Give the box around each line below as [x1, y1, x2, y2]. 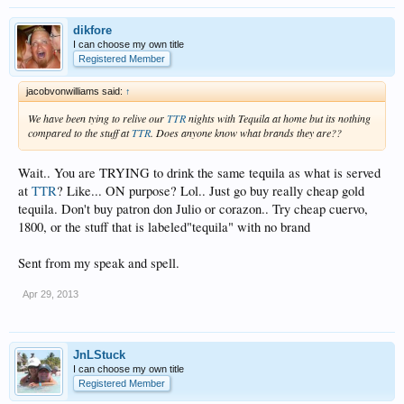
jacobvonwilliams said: [26, 86, 125, 96]
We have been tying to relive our [28, 111, 167, 125]
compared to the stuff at [28, 125, 132, 140]
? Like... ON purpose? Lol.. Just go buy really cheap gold [57, 181, 364, 199]
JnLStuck [73, 347, 125, 362]
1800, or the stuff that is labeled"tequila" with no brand [18, 217, 310, 235]
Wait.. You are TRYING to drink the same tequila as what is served [18, 163, 381, 181]
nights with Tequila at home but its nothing [186, 111, 371, 125]
